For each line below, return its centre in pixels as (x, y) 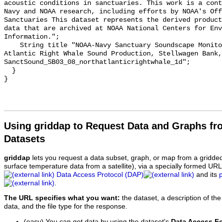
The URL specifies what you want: (62, 198)
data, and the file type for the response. (66, 207)
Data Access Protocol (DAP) (100, 174)
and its (207, 174)
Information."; (32, 37)
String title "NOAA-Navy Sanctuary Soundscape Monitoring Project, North (12, 46)
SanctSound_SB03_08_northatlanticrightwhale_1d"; (97, 62)
